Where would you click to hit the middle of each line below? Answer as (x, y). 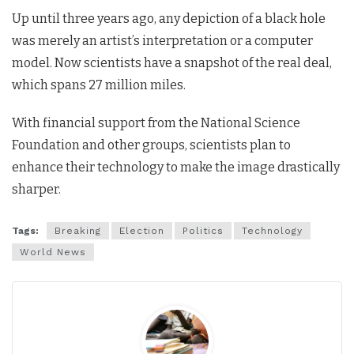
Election (142, 230)
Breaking (78, 230)
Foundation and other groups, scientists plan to (151, 145)
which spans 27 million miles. (99, 85)
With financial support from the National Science (156, 123)
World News (53, 252)
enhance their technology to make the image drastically (176, 168)
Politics (203, 230)
